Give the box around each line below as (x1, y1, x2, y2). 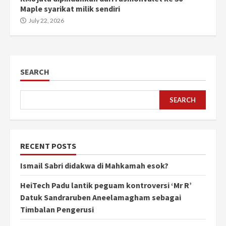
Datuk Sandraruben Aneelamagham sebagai (20, 192, 181, 203)
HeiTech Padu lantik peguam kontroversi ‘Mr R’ (20, 180, 192, 191)
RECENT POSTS (20, 141, 76, 151)
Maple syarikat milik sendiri (20, 4, 120, 14)
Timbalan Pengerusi (20, 204, 94, 215)
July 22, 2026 (28, 17, 64, 25)
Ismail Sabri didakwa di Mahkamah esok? (20, 160, 168, 171)
